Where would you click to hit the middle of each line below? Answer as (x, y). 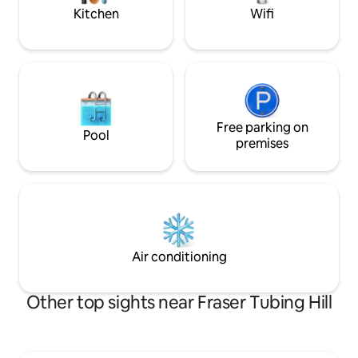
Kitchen (96, 14)
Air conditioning (179, 257)
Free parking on (262, 128)
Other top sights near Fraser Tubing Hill (179, 303)
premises (262, 144)
